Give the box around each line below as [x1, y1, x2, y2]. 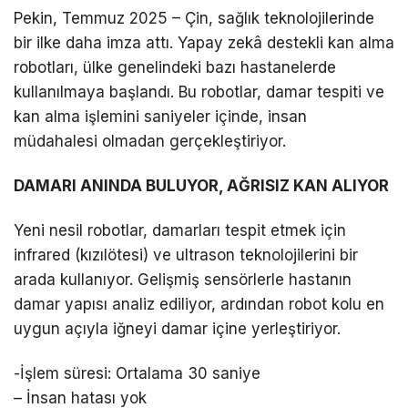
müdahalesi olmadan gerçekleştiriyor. [14, 131, 286, 150]
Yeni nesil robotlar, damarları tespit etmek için [14, 220, 346, 240]
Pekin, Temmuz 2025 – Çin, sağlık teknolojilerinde [14, 8, 374, 27]
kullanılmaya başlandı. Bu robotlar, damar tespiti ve [14, 82, 384, 101]
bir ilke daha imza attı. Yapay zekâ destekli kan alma [14, 33, 394, 52]
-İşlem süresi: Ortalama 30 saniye [14, 364, 260, 383]
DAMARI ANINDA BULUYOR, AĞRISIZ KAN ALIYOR [14, 176, 389, 195]
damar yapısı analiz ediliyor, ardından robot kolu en [14, 294, 384, 313]
